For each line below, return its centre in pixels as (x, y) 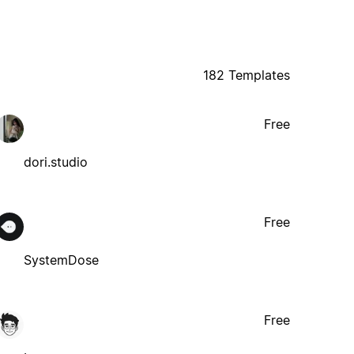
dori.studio (56, 162)
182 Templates (247, 75)
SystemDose (62, 260)
